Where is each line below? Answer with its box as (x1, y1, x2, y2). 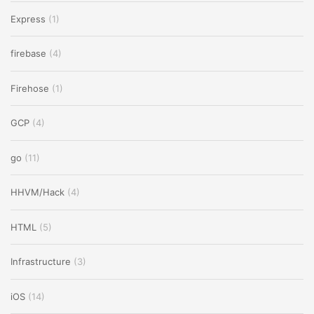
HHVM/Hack (11, 186, 64, 198)
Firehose (11, 82, 49, 94)
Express (11, 13, 46, 25)
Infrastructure (11, 256, 71, 268)
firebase (11, 48, 46, 60)
